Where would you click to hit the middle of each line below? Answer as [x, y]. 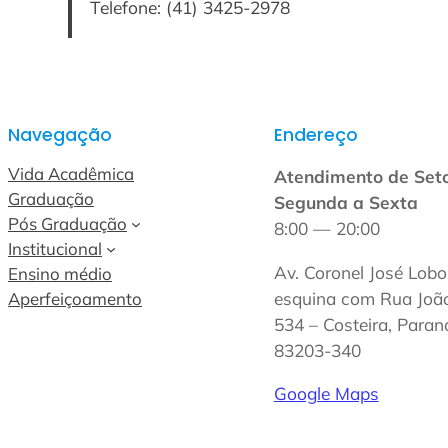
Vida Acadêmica [71, 174]
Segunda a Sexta [345, 203]
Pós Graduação [67, 224]
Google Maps [326, 394]
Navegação [60, 134]
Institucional [55, 249]
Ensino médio [60, 274]
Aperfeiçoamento [75, 299]
